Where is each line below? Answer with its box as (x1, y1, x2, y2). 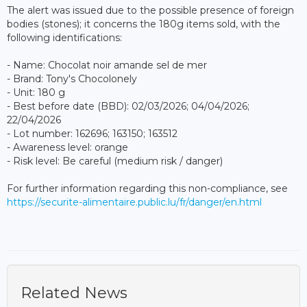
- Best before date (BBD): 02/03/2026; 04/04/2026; (7, 100, 249, 112)
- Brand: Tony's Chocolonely (7, 73, 137, 85)
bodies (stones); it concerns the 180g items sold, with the (7, 18, 280, 30)
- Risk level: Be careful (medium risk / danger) (7, 155, 223, 167)
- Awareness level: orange (7, 141, 128, 153)
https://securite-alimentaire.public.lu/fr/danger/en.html (7, 196, 262, 208)
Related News (21, 284, 127, 302)
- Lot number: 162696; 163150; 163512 (7, 127, 177, 140)
